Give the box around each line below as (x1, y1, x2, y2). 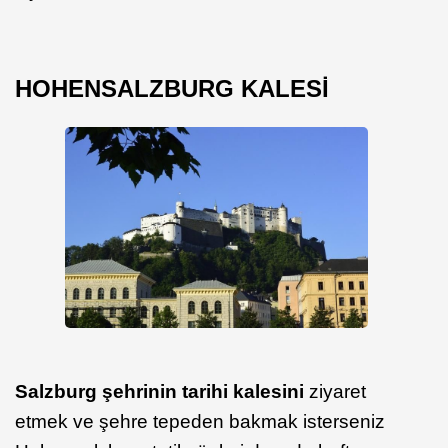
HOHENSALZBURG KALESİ (15, 74, 329, 102)
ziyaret (304, 381, 366, 403)
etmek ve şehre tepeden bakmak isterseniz (15, 411, 385, 433)
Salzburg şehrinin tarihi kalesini (15, 381, 304, 403)
